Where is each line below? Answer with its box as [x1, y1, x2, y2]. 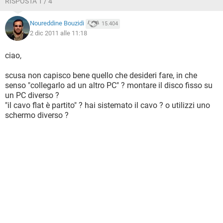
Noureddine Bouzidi [30, 19, 84, 27]
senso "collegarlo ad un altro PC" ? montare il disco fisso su [5, 81, 213, 90]
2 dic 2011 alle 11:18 [30, 29, 87, 37]
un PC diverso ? [5, 91, 59, 100]
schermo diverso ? [5, 111, 69, 120]
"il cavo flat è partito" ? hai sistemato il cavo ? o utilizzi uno [5, 101, 210, 110]
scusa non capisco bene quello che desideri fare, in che [5, 71, 197, 80]
